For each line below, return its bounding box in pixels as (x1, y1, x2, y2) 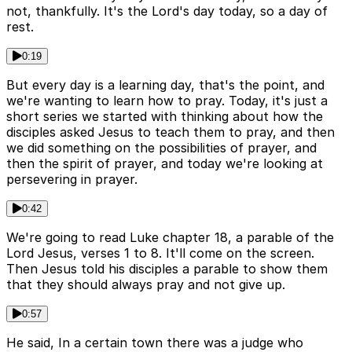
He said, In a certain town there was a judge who (6, 334, 303, 350)
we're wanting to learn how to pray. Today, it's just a (6, 92, 328, 108)
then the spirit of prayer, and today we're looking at (6, 155, 323, 171)
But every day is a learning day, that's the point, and (6, 76, 324, 93)
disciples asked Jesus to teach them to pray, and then (6, 123, 335, 140)
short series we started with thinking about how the (6, 108, 323, 124)
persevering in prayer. (6, 170, 137, 187)
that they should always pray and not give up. (6, 276, 285, 292)
